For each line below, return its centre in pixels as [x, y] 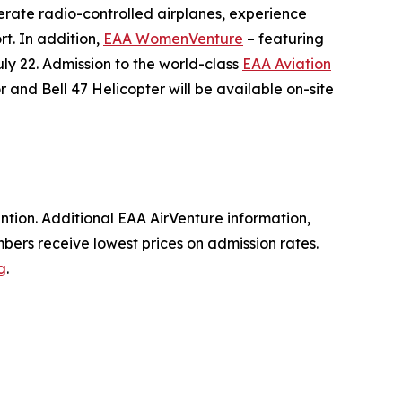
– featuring [284, 38]
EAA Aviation [287, 63]
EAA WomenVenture [173, 38]
